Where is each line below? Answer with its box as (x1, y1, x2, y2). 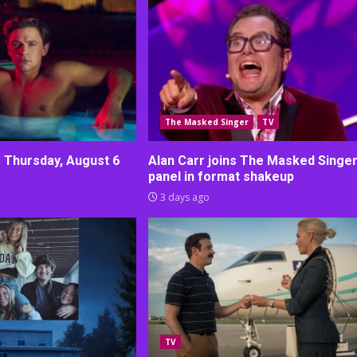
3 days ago (157, 190, 210, 205)
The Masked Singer (164, 116, 249, 128)
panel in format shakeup (147, 169, 294, 185)
